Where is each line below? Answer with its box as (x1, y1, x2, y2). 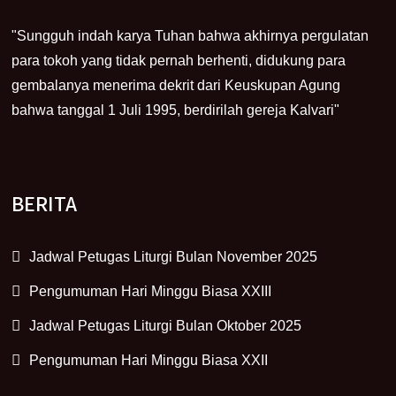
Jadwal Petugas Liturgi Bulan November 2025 (29, 248, 318, 264)
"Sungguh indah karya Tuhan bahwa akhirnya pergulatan (11, 27, 369, 43)
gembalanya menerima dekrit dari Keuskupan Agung (11, 77, 341, 93)
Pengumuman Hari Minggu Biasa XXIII (29, 283, 272, 299)
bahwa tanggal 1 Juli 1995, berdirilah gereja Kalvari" (11, 102, 340, 118)
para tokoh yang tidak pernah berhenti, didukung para (11, 52, 346, 68)
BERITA (11, 188, 78, 217)
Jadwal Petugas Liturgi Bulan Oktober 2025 (29, 317, 302, 333)
